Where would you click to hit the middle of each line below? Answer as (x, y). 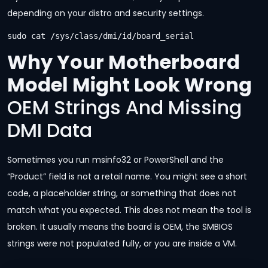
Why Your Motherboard (124, 62)
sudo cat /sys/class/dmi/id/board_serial (100, 36)
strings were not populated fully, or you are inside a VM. (122, 244)
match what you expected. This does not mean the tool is (129, 210)
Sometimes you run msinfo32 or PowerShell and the (115, 160)
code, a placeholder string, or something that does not (122, 194)
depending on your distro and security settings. (106, 13)
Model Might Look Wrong (130, 85)
